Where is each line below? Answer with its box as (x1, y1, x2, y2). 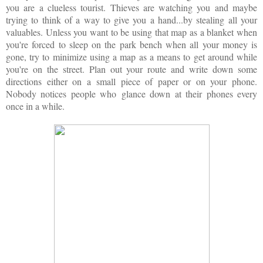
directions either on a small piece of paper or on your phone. (6, 75, 257, 87)
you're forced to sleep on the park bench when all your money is (6, 38, 257, 50)
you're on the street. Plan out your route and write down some (6, 62, 257, 75)
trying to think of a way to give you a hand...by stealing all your (6, 13, 257, 26)
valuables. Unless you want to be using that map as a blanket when (6, 25, 257, 38)
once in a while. (6, 99, 65, 112)
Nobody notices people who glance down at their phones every (6, 87, 257, 100)
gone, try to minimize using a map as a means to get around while (6, 50, 257, 63)
